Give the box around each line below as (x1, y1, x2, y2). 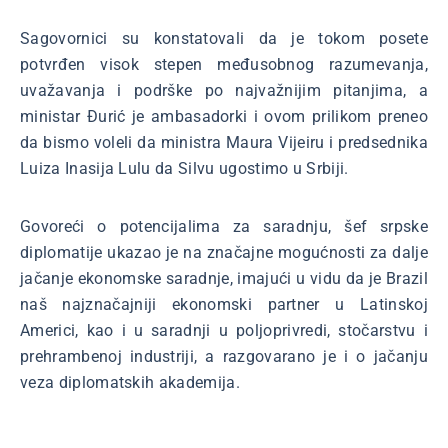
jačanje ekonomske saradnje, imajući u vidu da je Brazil (20, 269, 428, 288)
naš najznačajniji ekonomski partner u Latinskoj (20, 295, 428, 314)
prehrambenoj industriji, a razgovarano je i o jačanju (20, 347, 428, 366)
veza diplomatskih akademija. (20, 373, 240, 392)
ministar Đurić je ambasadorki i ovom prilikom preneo (20, 107, 428, 126)
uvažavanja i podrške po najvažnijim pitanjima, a (20, 81, 428, 100)
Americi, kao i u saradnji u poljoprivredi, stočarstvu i (20, 321, 428, 340)
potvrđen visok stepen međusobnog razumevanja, (20, 55, 428, 74)
